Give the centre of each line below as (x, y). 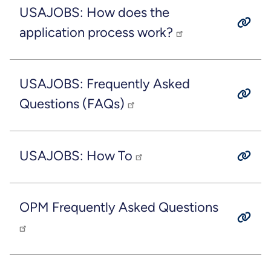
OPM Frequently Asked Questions (119, 207)
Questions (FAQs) (73, 104)
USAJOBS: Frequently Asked (104, 84)
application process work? (97, 32)
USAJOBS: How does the (94, 12)
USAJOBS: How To (77, 155)
